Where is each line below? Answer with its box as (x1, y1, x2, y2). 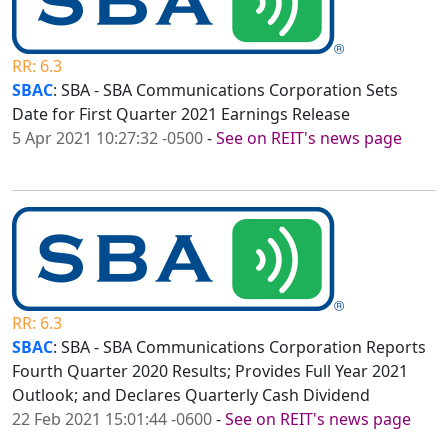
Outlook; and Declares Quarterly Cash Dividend (12, 384, 370, 407)
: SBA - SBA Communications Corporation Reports (53, 336, 426, 359)
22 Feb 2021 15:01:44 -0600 (12, 408, 212, 431)
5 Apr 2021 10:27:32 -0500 (12, 127, 203, 150)
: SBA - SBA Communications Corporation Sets (53, 79, 398, 102)
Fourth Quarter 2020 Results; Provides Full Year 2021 (12, 360, 408, 383)
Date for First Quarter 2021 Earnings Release (12, 103, 350, 126)
